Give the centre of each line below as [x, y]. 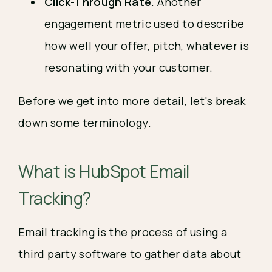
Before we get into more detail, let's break [132, 101]
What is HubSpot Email [104, 171]
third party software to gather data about [130, 254]
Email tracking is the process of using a [123, 232]
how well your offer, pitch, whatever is [147, 46]
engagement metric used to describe [144, 24]
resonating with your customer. [129, 67]
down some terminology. [86, 123]
